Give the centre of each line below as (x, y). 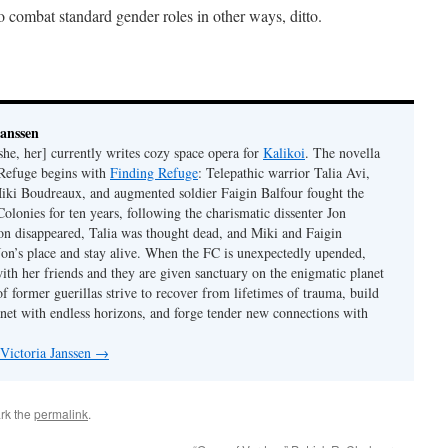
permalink (61, 413)
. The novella (342, 152)
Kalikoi (284, 152)
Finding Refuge (154, 172)
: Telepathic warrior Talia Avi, (284, 172)
